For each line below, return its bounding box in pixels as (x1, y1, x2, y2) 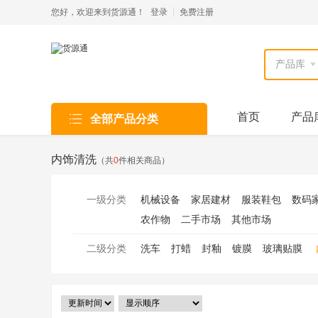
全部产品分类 (90, 113, 158, 125)
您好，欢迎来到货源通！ (51, 7, 145, 17)
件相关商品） (119, 155, 170, 165)
